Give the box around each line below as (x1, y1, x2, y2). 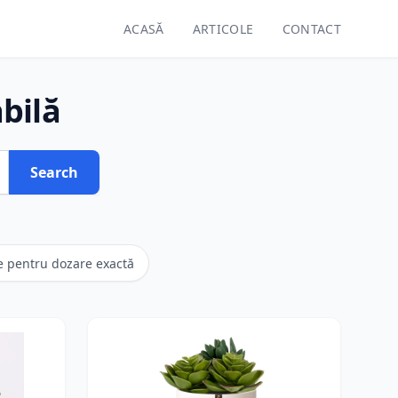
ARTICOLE (192, 20, 254, 37)
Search (30, 163, 78, 182)
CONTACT (282, 20, 341, 37)
